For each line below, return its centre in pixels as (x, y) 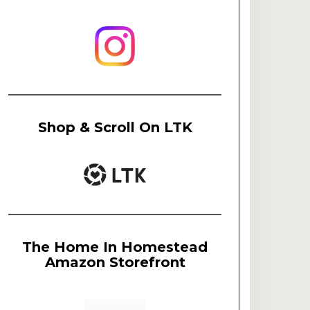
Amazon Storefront (115, 262)
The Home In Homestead (115, 247)
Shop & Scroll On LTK (115, 127)
